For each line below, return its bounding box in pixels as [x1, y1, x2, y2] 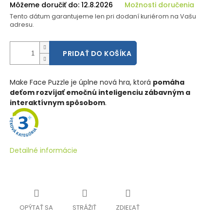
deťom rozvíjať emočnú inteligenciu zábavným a [10, 88, 190, 97]
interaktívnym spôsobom [10, 98, 105, 108]
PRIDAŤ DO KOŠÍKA [63, 49, 131, 58]
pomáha [153, 77, 184, 87]
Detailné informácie [10, 145, 77, 155]
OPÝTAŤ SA [19, 202, 53, 212]
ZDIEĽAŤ [116, 202, 140, 212]
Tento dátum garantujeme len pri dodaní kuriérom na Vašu [10, 12, 196, 20]
